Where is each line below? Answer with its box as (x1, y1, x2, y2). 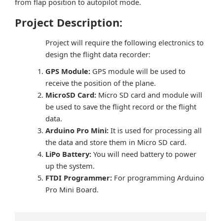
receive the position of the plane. (45, 77, 156, 88)
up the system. (45, 160, 95, 171)
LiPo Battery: (45, 148, 93, 159)
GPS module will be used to (92, 66, 185, 76)
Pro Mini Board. (45, 184, 99, 194)
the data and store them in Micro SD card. (45, 137, 186, 147)
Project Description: (15, 14, 122, 30)
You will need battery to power (93, 148, 196, 159)
